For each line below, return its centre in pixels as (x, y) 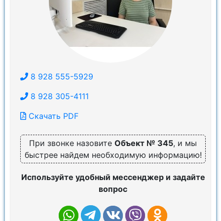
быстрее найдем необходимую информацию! (113, 155)
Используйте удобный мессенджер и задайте (113, 177)
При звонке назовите (72, 143)
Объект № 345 (144, 143)
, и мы (185, 143)
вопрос (113, 189)
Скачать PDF (52, 116)
